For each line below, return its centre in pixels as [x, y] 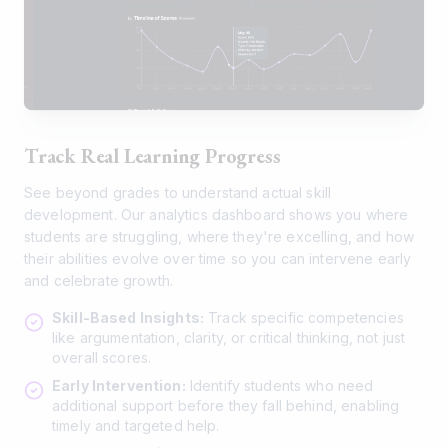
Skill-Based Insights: [128, 318]
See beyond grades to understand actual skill [178, 193]
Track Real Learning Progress [152, 156]
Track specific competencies [303, 318]
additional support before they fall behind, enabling [226, 406]
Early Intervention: [119, 386]
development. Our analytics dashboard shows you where [216, 215]
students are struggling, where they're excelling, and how [219, 237]
